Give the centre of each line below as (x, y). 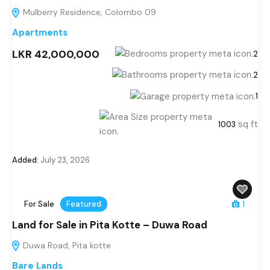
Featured (84, 204)
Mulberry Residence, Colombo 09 (88, 12)
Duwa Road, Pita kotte (66, 245)
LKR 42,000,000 (56, 54)
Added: (25, 160)
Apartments (40, 32)
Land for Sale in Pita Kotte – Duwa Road (110, 224)
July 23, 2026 (64, 160)
